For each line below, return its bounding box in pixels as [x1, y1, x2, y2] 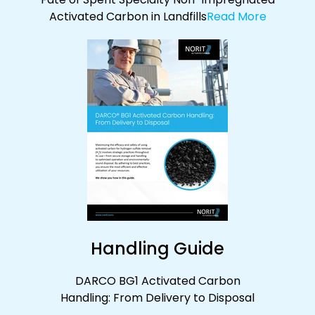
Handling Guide [91, 236, 224, 260]
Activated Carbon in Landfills [49, 8, 207, 25]
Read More [206, 8, 266, 25]
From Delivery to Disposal [113, 289, 255, 306]
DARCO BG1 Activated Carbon [75, 272, 240, 289]
